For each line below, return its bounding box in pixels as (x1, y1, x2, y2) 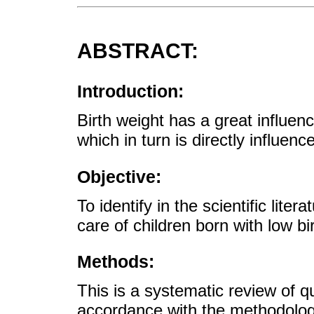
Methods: (77, 251, 154, 271)
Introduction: (77, 81, 184, 102)
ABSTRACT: (77, 39, 198, 63)
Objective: (77, 166, 161, 186)
